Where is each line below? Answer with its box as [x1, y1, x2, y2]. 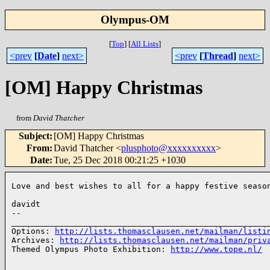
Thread [202, 51, 233, 61]
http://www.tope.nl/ [171, 245, 262, 254]
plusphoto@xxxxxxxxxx [121, 143, 216, 154]
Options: [11, 227, 55, 236]
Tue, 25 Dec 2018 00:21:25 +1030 [54, 155, 186, 166]
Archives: [11, 236, 60, 245]
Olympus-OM [101, 13, 169, 26]
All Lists [131, 39, 159, 49]
